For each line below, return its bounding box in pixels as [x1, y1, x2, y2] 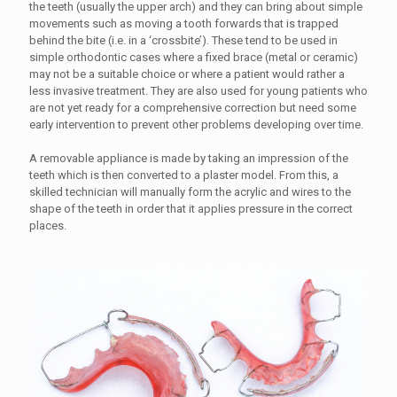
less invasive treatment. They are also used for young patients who [29, 84, 368, 97]
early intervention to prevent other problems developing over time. [29, 118, 363, 131]
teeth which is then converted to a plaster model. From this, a [29, 168, 339, 182]
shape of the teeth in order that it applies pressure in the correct [29, 202, 353, 215]
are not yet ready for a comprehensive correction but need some [29, 101, 356, 114]
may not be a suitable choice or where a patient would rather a [29, 67, 345, 81]
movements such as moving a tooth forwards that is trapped [29, 17, 339, 30]
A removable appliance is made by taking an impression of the [29, 152, 348, 165]
